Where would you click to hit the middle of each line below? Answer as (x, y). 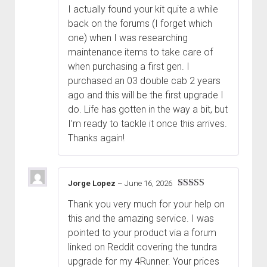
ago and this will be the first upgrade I (146, 95)
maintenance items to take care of (140, 52)
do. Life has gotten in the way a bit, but (148, 110)
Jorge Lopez (93, 184)
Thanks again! (96, 138)
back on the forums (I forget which (140, 24)
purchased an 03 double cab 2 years (144, 81)
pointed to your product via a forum (142, 232)
